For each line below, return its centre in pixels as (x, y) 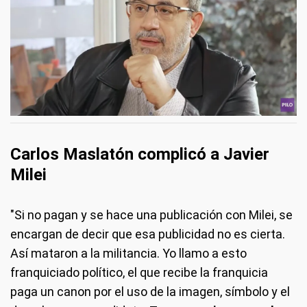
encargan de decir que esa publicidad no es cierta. (148, 234)
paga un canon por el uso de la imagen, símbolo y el (150, 291)
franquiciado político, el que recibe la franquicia (139, 272)
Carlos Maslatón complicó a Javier (140, 154)
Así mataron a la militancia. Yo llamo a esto (128, 253)
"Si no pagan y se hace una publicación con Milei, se (151, 214)
